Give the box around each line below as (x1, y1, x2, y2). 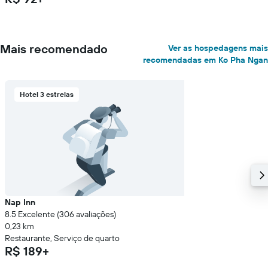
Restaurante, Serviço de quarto (5, 233, 120, 243)
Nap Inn (5, 197, 35, 208)
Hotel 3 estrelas (20, 90, 74, 99)
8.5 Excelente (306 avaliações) (5, 209, 116, 220)
